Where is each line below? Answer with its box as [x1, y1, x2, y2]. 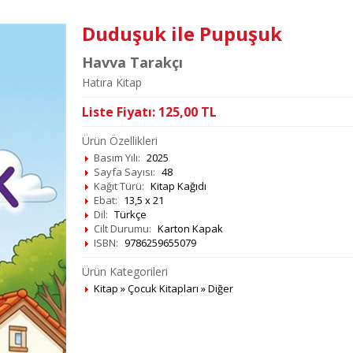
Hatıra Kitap [81, 75, 142, 90]
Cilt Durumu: [93, 221, 151, 236]
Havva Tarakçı [81, 53, 183, 72]
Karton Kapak [157, 221, 223, 236]
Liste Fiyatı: [81, 103, 158, 121]
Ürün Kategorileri [81, 264, 168, 279]
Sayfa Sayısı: [93, 165, 155, 179]
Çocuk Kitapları [127, 281, 199, 295]
